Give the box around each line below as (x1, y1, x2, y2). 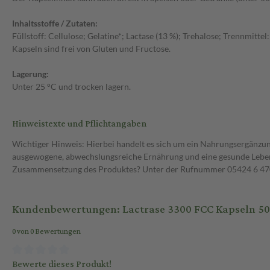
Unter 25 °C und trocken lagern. (12, 81, 131, 92)
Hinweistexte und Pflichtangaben (12, 115, 146, 133)
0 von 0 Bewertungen (12, 225, 81, 239)
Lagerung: (12, 69, 49, 80)
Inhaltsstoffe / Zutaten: (12, 18, 98, 29)
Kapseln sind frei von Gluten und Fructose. (12, 43, 171, 54)
